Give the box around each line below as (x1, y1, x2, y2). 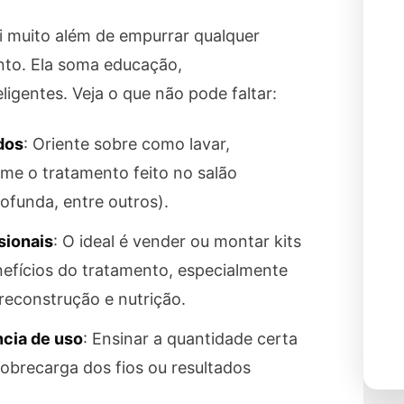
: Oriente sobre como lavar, (23, 133, 231, 153)
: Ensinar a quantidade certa (83, 329, 298, 349)
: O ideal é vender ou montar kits (53, 232, 302, 252)
